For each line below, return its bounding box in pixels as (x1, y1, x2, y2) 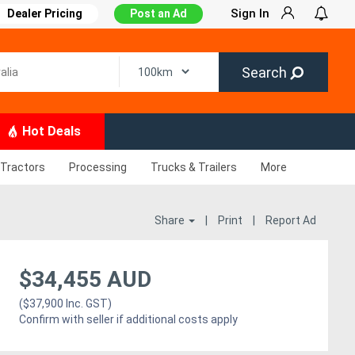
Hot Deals (19, 124, 81, 139)
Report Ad (265, 214, 316, 227)
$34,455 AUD (18, 266, 151, 292)
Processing (69, 161, 127, 174)
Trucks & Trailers (151, 161, 237, 174)
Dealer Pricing (6, 7, 82, 20)
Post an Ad (129, 7, 187, 20)
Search (242, 63, 291, 81)
